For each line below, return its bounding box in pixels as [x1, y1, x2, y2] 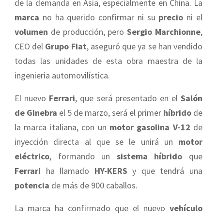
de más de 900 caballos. [49, 179, 138, 191]
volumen [15, 26, 48, 37]
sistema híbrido [116, 150, 183, 162]
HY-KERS [94, 165, 127, 176]
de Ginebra [15, 107, 57, 118]
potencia [15, 179, 49, 191]
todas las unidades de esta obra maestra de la [15, 55, 202, 66]
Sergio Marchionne [127, 26, 201, 37]
